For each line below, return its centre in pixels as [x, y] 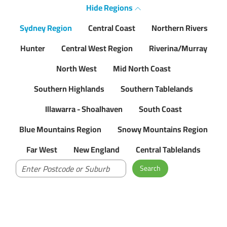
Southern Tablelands [157, 89]
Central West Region [97, 48]
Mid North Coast [142, 69]
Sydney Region [46, 28]
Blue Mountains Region [60, 129]
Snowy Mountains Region [163, 129]
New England [97, 150]
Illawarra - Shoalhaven [84, 109]
